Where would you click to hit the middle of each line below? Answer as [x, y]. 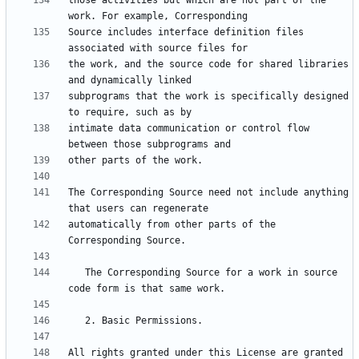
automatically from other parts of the [172, 225]
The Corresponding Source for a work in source [77, 273]
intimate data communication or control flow [189, 129]
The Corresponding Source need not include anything [208, 193]
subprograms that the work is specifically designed [208, 97]
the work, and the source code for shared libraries [208, 65]
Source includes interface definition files [186, 32]
